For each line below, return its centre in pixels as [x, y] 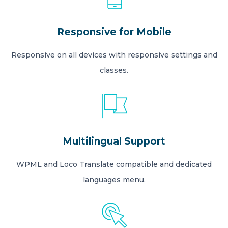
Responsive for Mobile [114, 32]
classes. [114, 70]
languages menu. [114, 179]
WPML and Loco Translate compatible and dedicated [114, 164]
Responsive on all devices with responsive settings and [114, 55]
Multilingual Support [114, 141]
